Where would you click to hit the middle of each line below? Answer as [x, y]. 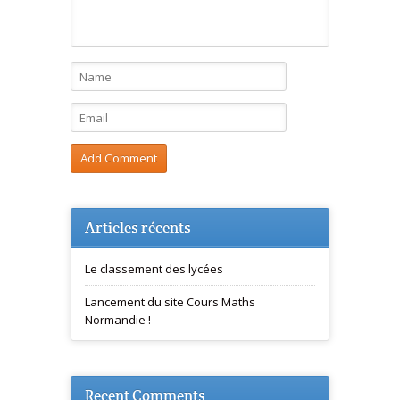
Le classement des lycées [154, 268]
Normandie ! [118, 319]
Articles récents [138, 227]
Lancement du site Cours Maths [170, 301]
